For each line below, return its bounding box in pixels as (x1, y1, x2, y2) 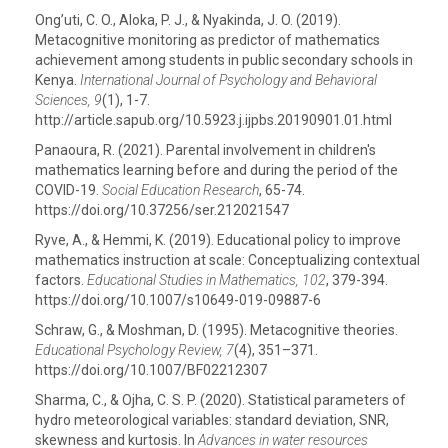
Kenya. (35, 72, 80, 88)
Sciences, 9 (35, 92, 102, 108)
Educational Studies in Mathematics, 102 (87, 272, 326, 288)
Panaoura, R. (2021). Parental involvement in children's (35, 142, 376, 158)
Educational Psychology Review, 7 (35, 342, 234, 358)
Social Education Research (102, 182, 259, 198)
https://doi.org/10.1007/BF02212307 (35, 362, 267, 378)
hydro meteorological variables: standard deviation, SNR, (35, 412, 389, 428)
